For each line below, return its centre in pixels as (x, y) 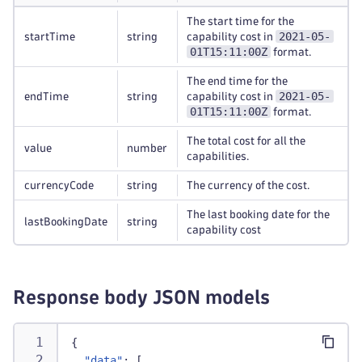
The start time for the (240, 21)
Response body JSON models (141, 297)
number (147, 148)
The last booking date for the (258, 215)
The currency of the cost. (248, 185)
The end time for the (237, 81)
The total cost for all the (246, 141)
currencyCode (59, 185)
